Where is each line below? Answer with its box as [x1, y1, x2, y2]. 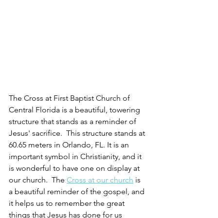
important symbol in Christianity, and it [9, 151, 144, 161]
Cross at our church [67, 175, 133, 184]
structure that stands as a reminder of [9, 116, 138, 126]
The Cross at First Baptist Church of [9, 93, 132, 103]
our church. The [9, 175, 67, 184]
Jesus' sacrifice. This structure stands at [9, 128, 147, 138]
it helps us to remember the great [9, 198, 127, 208]
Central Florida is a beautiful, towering [9, 105, 142, 114]
